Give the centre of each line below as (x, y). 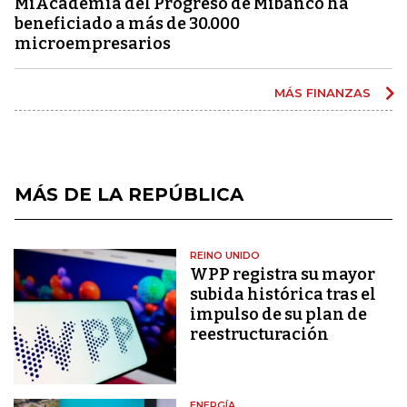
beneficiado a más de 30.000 (127, 23)
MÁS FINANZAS (324, 92)
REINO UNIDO (225, 255)
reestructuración (260, 334)
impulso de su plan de (279, 314)
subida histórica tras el (283, 294)
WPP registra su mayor (283, 274)
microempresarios (93, 43)
